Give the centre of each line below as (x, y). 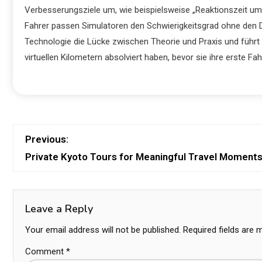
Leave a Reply (59, 209)
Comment (46, 251)
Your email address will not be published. (103, 230)
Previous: (47, 139)
